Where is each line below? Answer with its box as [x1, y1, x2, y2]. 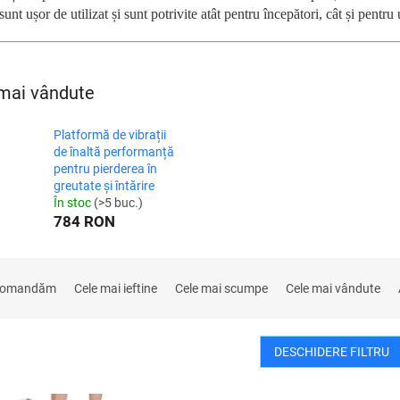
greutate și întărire [54, 179, 154, 193]
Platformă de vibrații [54, 128, 166, 142]
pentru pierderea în [54, 162, 157, 176]
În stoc [54, 196, 94, 210]
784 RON [54, 212, 115, 230]
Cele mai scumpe [175, 281, 268, 296]
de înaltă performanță [54, 145, 174, 159]
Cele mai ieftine [74, 281, 157, 296]
